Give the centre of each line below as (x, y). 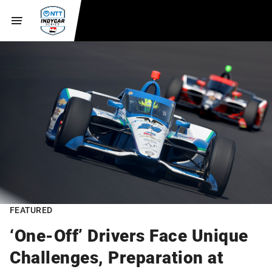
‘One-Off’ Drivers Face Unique (129, 235)
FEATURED (31, 209)
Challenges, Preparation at (117, 257)
